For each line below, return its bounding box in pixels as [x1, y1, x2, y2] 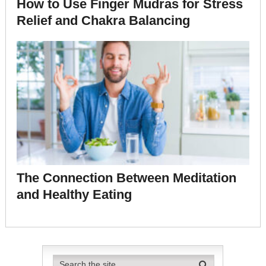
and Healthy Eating [16, 187, 132, 202]
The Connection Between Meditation [16, 170, 236, 186]
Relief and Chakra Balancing [16, 13, 190, 28]
